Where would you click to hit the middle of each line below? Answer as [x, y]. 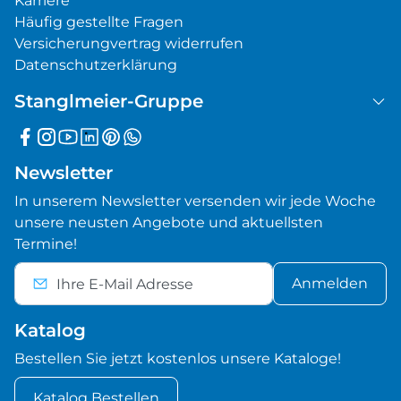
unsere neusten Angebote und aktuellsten [169, 223]
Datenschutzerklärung [96, 64]
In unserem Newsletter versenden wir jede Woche [195, 201]
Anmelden [330, 284]
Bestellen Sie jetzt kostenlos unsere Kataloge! [178, 359]
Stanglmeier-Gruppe [109, 101]
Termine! [46, 244]
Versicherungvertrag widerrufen [129, 43]
